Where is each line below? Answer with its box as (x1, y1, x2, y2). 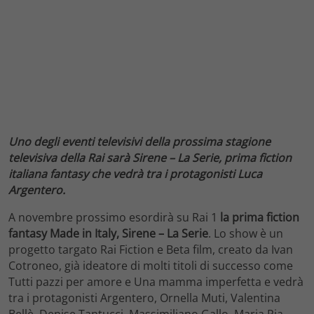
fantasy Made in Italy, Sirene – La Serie (8, 225, 208, 241)
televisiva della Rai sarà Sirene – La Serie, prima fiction (8, 149, 292, 165)
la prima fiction (220, 209, 299, 225)
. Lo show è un (208, 225, 283, 241)
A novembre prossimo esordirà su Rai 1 (8, 209, 220, 225)
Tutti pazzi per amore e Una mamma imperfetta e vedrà (8, 273, 303, 289)
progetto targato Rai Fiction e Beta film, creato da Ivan (8, 241, 293, 257)
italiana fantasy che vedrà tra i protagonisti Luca (8, 165, 262, 182)
